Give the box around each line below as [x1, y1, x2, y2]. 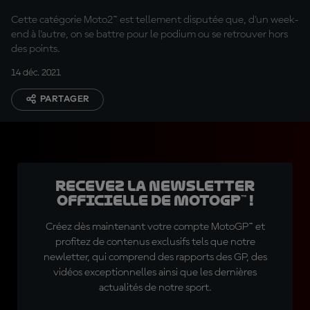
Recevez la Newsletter [55, 178, 255, 194]
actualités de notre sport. [98, 282, 212, 293]
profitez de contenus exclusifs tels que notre [55, 237, 255, 248]
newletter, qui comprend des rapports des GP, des [43, 252, 267, 263]
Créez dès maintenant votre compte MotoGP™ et [45, 221, 265, 232]
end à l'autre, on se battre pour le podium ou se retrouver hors [11, 29, 288, 40]
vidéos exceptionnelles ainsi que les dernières [53, 267, 257, 278]
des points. [11, 44, 60, 55]
